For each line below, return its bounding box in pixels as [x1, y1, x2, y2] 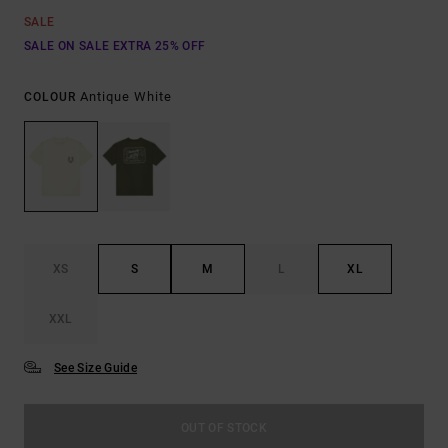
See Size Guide [54, 361, 138, 376]
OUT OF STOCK [180, 421, 268, 436]
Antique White [80, 89, 172, 104]
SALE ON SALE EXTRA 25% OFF [24, 39, 206, 53]
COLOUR [24, 90, 80, 104]
